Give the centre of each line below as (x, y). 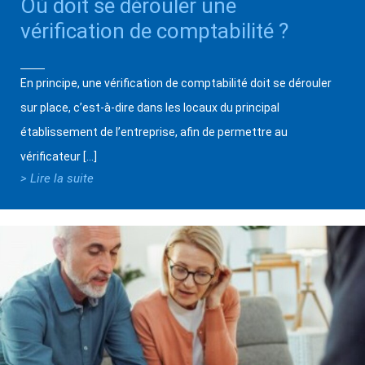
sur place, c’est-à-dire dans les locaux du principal (150, 108)
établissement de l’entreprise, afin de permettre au (154, 132)
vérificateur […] (59, 157)
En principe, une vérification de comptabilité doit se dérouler (176, 84)
